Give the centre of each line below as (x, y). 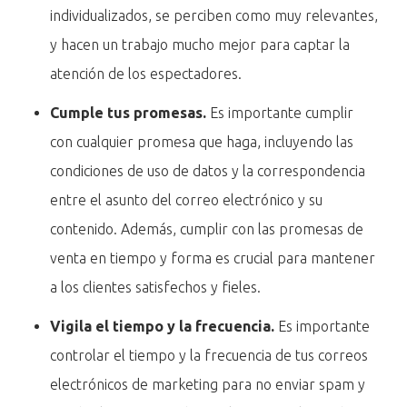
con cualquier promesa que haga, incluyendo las (202, 142)
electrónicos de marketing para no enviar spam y (208, 385)
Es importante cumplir (280, 113)
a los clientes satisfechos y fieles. (156, 287)
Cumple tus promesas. (129, 113)
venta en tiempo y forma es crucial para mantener (213, 258)
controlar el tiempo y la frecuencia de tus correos (209, 356)
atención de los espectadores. (148, 73)
